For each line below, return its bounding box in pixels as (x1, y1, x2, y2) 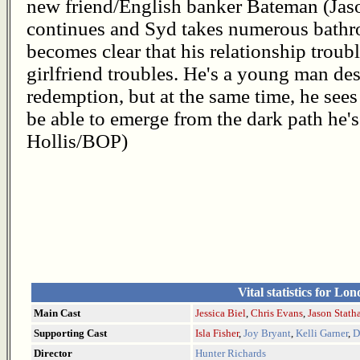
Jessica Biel (195, 307, 246, 320)
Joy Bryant (243, 327, 291, 340)
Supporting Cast (34, 327, 107, 340)
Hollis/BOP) (27, 130, 128, 153)
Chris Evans (251, 307, 303, 320)
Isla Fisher (195, 327, 239, 340)
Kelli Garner (296, 327, 348, 340)
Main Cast (34, 307, 80, 320)
